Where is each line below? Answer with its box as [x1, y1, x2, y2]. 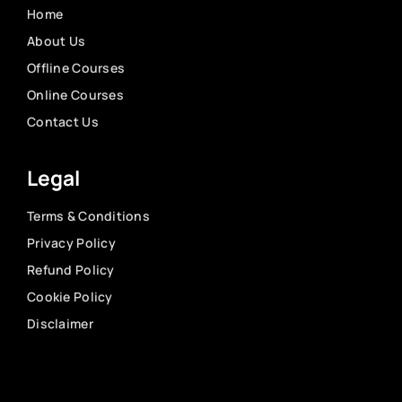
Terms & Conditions [27, 206, 151, 224]
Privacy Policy [27, 233, 116, 251]
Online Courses [27, 85, 124, 103]
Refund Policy [27, 260, 115, 278]
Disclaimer [27, 314, 93, 332]
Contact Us [27, 112, 99, 130]
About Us [27, 31, 86, 49]
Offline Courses [27, 58, 126, 76]
